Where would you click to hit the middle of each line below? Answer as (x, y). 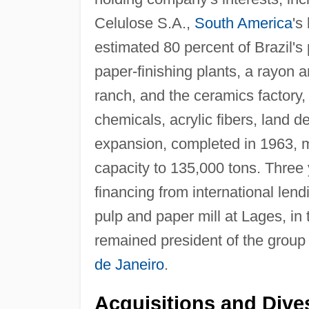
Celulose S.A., (144, 23)
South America (243, 23)
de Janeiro (129, 264)
